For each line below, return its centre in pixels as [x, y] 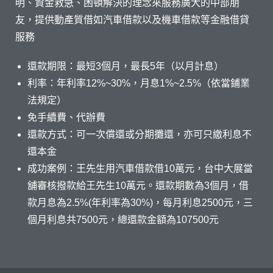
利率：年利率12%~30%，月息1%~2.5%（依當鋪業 [139, 83]
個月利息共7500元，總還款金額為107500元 [123, 220]
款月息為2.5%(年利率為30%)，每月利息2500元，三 [140, 203]
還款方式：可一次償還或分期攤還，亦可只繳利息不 [140, 135]
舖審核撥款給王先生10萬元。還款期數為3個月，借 [138, 186]
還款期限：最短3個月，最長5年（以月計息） [126, 66]
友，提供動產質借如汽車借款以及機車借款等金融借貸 [132, 20]
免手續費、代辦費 [66, 118]
